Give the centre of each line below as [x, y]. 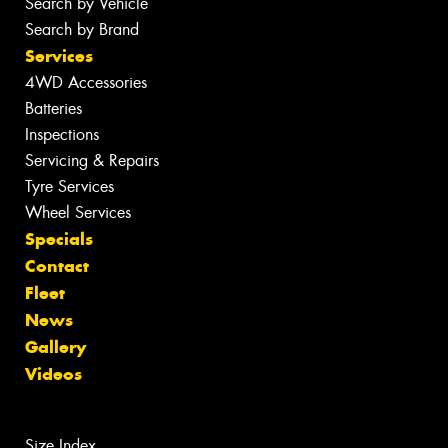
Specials [59, 238]
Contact [57, 265]
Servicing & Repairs [92, 160]
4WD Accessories [86, 82]
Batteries [53, 108]
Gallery [55, 346]
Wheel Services [78, 212]
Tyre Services [69, 186]
